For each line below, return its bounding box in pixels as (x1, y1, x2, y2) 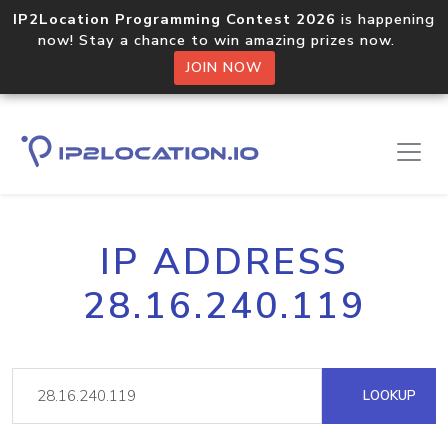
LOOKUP (359, 386, 416, 405)
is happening (336, 9, 435, 29)
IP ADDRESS (100, 237, 348, 287)
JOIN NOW (185, 58, 263, 77)
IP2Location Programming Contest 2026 (13, 9, 336, 29)
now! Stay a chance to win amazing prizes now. (38, 30, 410, 50)
